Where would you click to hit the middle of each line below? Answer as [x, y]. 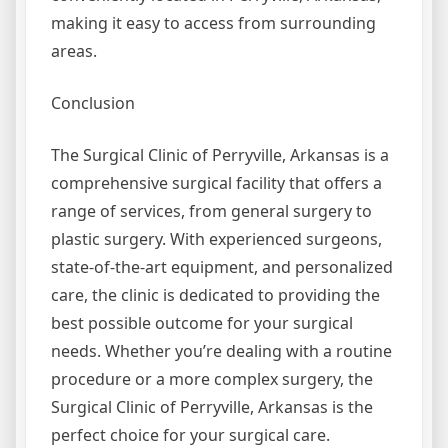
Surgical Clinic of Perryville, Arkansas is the [212, 407]
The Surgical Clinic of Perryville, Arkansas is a [220, 155]
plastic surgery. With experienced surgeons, [216, 239]
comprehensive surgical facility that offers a [216, 183]
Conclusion [93, 103]
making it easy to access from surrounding [213, 23]
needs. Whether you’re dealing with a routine [221, 351]
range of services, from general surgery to [211, 211]
